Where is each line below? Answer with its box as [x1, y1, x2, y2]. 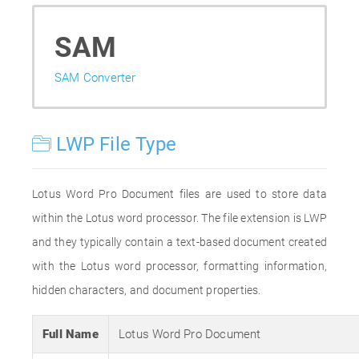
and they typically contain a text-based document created [32, 236, 327, 248]
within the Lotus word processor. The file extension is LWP [32, 212, 327, 224]
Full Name [42, 327, 99, 341]
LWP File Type [51, 133, 177, 155]
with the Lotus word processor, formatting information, [32, 260, 327, 272]
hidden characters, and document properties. [32, 284, 261, 296]
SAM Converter [54, 71, 136, 85]
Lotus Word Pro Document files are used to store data [32, 188, 327, 200]
